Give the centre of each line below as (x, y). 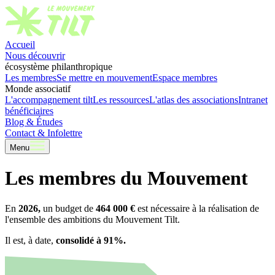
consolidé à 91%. (90, 240)
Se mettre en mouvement (104, 78)
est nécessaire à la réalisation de (197, 208)
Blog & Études (34, 122)
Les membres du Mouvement (126, 178)
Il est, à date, (29, 240)
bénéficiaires (29, 111)
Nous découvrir (35, 56)
